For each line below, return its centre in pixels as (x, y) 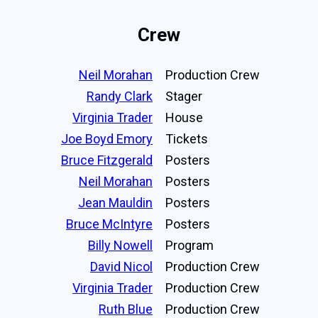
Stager (184, 96)
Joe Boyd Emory (107, 138)
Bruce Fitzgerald (107, 160)
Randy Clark (120, 96)
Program (190, 245)
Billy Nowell (120, 245)
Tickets (187, 138)
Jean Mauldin (115, 202)
